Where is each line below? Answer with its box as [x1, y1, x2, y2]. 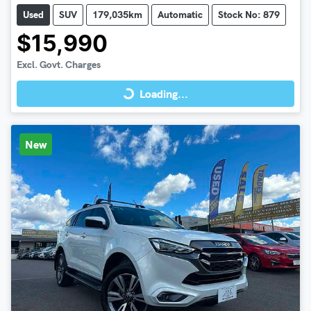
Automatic [158, 8, 203, 21]
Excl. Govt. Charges [17, 58, 101, 71]
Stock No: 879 [218, 8, 280, 21]
